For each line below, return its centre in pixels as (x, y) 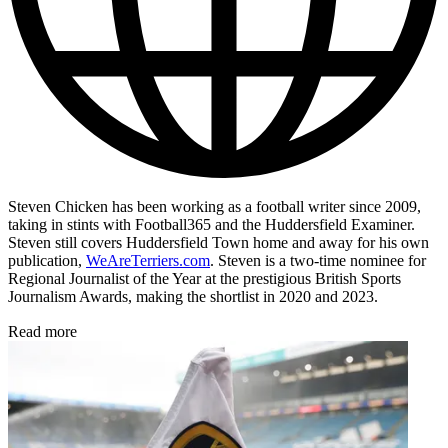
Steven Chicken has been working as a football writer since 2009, (214, 206)
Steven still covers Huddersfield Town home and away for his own (218, 242)
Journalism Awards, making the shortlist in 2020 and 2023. (193, 296)
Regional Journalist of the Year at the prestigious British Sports (204, 278)
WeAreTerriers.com (148, 260)
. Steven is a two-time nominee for (318, 260)
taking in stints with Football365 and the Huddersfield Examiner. (211, 224)
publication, (47, 260)
